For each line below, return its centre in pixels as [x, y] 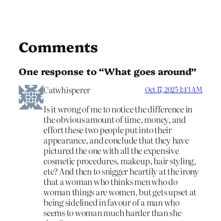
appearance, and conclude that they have [116, 140]
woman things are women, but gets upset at [120, 191]
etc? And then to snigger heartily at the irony [121, 171]
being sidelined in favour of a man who [111, 202]
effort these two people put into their [108, 129]
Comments [59, 46]
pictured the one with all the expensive [111, 150]
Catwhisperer [67, 90]
